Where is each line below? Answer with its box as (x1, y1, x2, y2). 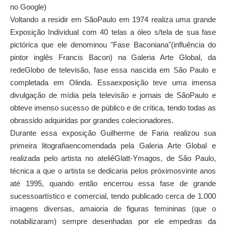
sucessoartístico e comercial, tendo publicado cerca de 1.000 (10, 192, 216, 201)
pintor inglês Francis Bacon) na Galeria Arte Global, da (10, 53, 216, 62)
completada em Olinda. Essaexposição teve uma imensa (10, 79, 216, 87)
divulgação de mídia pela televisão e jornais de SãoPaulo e (10, 91, 216, 100)
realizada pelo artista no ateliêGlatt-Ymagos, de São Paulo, (10, 154, 216, 163)
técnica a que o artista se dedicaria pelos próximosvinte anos (10, 167, 216, 176)
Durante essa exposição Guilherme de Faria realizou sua (10, 129, 216, 138)
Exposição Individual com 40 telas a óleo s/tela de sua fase (10, 28, 216, 37)
